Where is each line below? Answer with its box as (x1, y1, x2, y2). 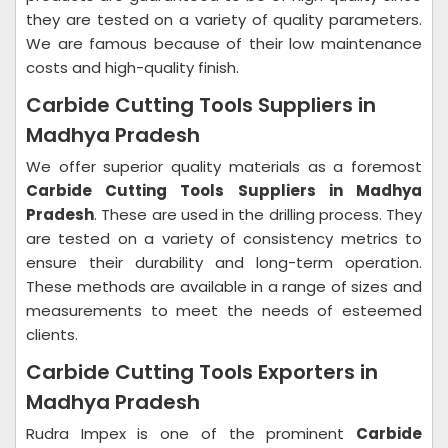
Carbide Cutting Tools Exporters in (26, 358, 378, 386)
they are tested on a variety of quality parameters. (26, 9, 422, 30)
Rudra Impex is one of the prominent (26, 423, 356, 444)
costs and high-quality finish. (26, 57, 239, 78)
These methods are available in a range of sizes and (26, 276, 422, 297)
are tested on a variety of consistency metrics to (26, 228, 422, 249)
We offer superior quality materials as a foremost (26, 156, 422, 177)
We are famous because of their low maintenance (26, 33, 422, 54)
